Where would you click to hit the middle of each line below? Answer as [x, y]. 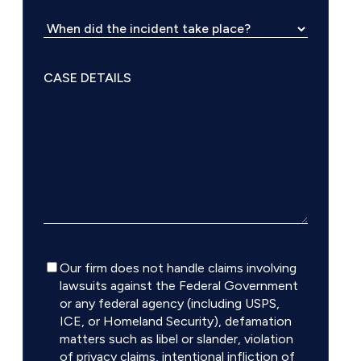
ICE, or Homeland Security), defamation [176, 322]
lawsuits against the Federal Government [179, 286]
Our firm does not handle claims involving [178, 268]
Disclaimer [70, 266]
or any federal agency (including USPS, [170, 304]
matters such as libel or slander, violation [176, 339]
